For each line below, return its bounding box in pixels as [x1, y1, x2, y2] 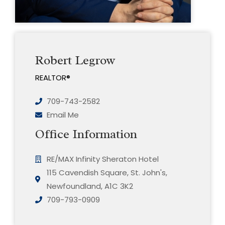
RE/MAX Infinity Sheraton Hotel [46, 154, 159, 165]
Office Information [35, 126, 137, 143]
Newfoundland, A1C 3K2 [46, 181, 133, 192]
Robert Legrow [35, 52, 115, 69]
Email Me [46, 109, 79, 121]
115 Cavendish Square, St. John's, [46, 167, 167, 178]
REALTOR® [35, 72, 70, 83]
